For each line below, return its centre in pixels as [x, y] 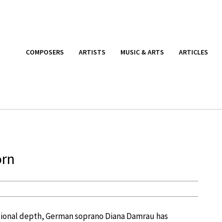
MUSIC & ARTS [142, 52]
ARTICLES [194, 52]
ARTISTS [92, 52]
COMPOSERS [45, 52]
